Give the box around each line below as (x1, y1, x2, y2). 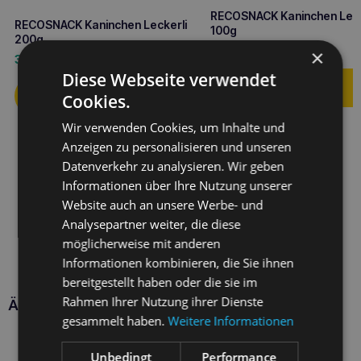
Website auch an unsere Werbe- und (62, 197, 263, 213)
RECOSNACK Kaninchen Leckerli (14, 17, 187, 31)
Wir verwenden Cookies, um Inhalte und (62, 119, 285, 135)
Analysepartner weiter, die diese (62, 216, 241, 232)
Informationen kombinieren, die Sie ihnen (62, 255, 294, 271)
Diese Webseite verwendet (62, 68, 276, 91)
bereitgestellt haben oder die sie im (62, 274, 258, 290)
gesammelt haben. (62, 313, 168, 329)
